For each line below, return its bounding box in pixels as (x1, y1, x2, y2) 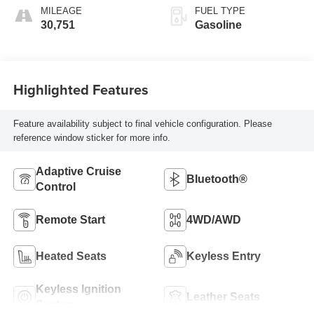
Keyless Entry (186, 250, 261, 263)
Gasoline (195, 19, 242, 32)
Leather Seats (186, 291, 260, 303)
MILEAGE (40, 6, 82, 17)
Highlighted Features (13, 78, 149, 100)
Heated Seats (35, 250, 107, 263)
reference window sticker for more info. (13, 132, 170, 143)
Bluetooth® (186, 173, 247, 186)
